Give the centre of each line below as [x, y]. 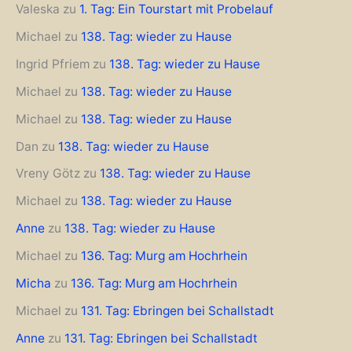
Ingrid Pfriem [53, 64]
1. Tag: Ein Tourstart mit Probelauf [176, 9]
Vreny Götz [48, 174]
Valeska [38, 9]
